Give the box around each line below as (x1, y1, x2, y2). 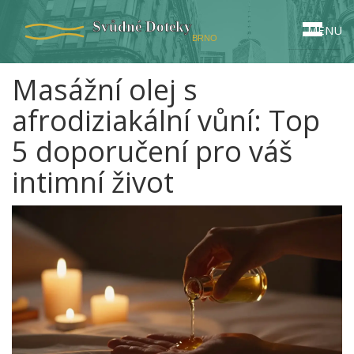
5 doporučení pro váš (12, 132, 292, 171)
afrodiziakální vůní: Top (12, 101, 320, 140)
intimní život (12, 163, 174, 201)
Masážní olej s (12, 70, 198, 109)
